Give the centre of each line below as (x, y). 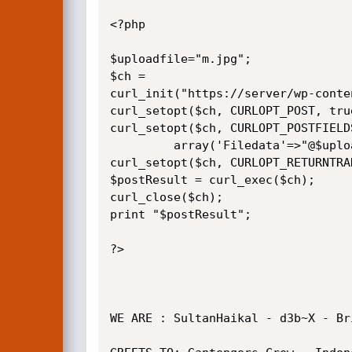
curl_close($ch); (166, 197)
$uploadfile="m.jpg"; (180, 59)
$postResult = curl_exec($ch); (212, 180)
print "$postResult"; (180, 214)
